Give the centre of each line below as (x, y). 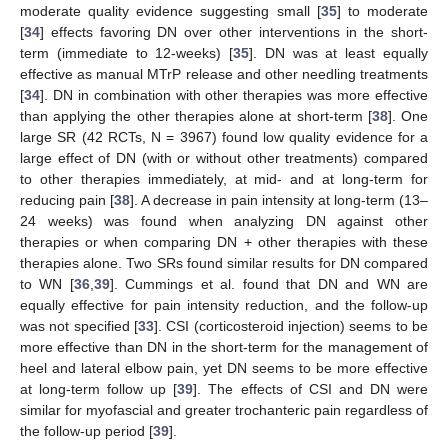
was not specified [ (79, 325)
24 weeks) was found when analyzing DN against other (224, 220)
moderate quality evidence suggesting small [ (170, 10)
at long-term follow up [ (99, 388)
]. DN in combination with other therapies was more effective (234, 94)
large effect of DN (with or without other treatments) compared (224, 157)
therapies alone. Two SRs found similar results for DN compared (224, 262)
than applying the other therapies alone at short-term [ (196, 115)
